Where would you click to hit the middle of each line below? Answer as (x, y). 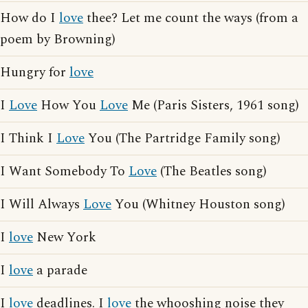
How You (68, 106)
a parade (60, 271)
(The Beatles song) (212, 172)
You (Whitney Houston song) (198, 205)
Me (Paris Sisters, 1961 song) (213, 106)
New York (65, 238)
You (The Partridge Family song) (183, 139)
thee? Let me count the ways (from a (191, 18)
